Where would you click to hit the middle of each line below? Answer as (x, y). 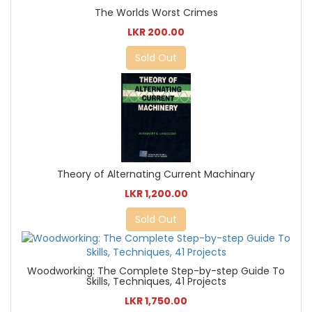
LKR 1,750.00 (156, 301)
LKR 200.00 (156, 32)
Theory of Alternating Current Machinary (156, 174)
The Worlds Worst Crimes (156, 13)
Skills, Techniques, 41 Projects (156, 281)
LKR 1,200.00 (156, 193)
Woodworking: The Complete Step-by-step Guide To (156, 271)
